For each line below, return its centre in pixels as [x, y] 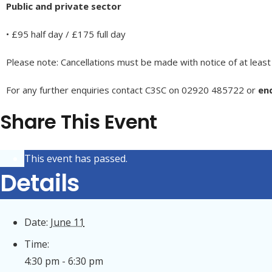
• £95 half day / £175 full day [66, 34]
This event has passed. [76, 158]
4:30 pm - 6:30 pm [64, 261]
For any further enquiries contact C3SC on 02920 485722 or [131, 90]
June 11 [67, 222]
